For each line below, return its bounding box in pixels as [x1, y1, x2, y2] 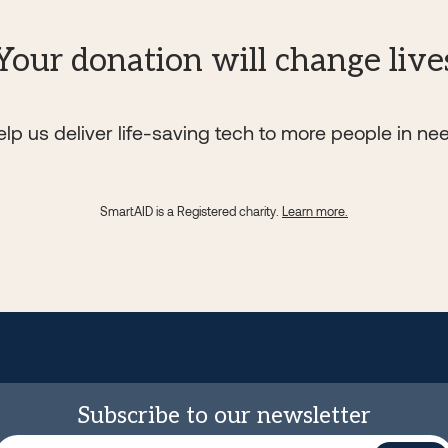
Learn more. [282, 203, 348, 220]
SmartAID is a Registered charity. [100, 203, 282, 220]
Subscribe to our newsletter [77, 402, 371, 431]
